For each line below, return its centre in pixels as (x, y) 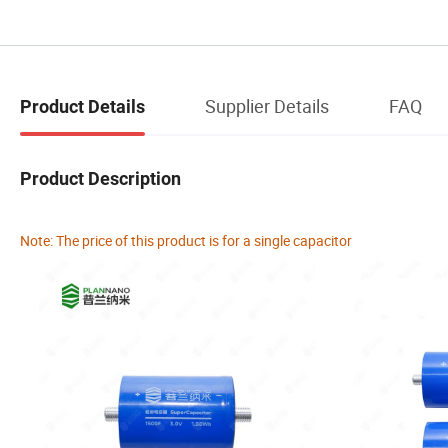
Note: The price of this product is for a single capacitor (186, 240)
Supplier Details (267, 105)
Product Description (100, 178)
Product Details (82, 106)
